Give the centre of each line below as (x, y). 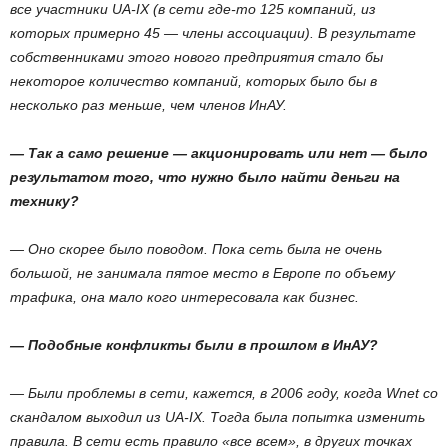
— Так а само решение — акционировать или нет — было (219, 153)
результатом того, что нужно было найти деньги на (205, 177)
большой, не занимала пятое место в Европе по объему (202, 273)
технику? (44, 201)
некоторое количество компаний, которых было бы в (193, 81)
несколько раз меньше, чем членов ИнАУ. (148, 105)
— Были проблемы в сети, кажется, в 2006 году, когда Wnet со (224, 393)
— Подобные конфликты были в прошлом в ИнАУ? (194, 345)
